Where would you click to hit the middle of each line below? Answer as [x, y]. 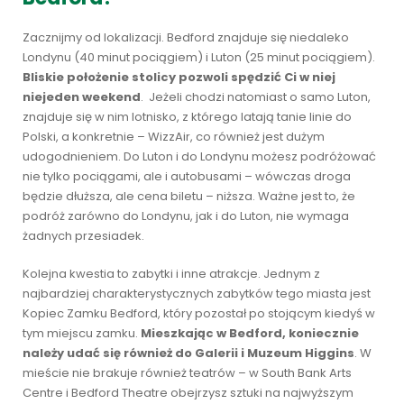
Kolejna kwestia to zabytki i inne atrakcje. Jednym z [171, 274]
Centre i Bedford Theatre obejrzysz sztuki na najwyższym [188, 393]
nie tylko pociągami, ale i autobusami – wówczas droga [187, 176]
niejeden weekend [82, 97]
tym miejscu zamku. [82, 333]
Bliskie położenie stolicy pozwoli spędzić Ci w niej [179, 77]
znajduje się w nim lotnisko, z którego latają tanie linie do [187, 117]
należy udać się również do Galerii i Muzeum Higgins [188, 353]
